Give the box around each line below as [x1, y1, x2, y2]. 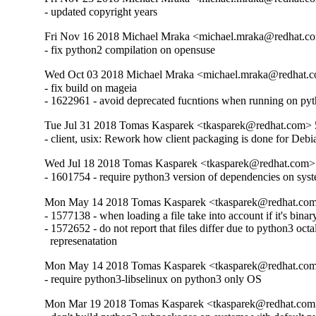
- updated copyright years [44, 6, 158, 18]
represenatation [44, 234, 118, 247]
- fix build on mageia [44, 82, 138, 95]
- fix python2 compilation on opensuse [44, 44, 216, 56]
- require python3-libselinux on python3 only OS [44, 272, 262, 285]
